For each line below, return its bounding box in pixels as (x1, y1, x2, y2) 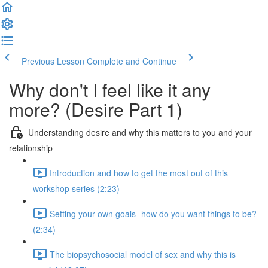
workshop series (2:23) (33, 182, 120, 194)
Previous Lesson (22, 55, 84, 67)
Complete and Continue (87, 55, 176, 67)
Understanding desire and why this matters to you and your (28, 126, 252, 138)
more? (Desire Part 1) (9, 96, 182, 122)
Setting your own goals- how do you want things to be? (50, 207, 257, 220)
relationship (9, 142, 53, 154)
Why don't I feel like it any (9, 77, 211, 102)
